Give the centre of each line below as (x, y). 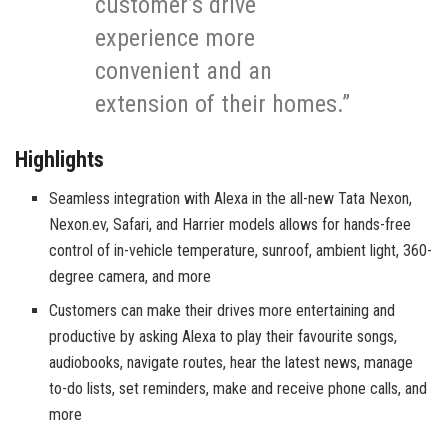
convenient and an (183, 71)
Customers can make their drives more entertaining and (222, 310)
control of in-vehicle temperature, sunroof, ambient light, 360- (241, 250)
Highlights (59, 160)
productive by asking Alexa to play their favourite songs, (223, 336)
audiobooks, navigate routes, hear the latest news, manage (231, 362)
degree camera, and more (130, 276)
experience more (175, 38)
